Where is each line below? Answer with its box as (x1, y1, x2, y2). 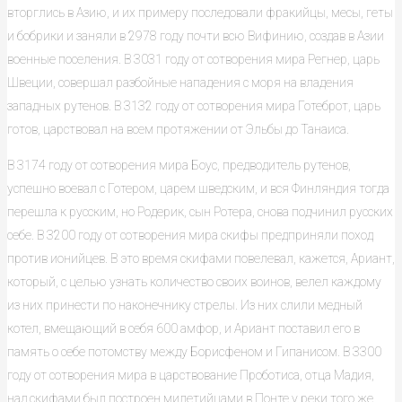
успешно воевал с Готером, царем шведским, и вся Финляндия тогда (7, 181, 389, 196)
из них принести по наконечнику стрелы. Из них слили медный (7, 298, 363, 312)
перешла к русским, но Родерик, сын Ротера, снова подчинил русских (7, 205, 393, 219)
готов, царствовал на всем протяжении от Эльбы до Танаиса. (7, 122, 349, 136)
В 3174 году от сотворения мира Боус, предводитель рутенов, (7, 158, 351, 172)
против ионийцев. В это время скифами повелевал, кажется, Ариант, (7, 251, 395, 266)
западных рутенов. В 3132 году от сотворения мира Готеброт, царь (7, 99, 380, 113)
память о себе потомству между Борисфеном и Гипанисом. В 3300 (7, 345, 381, 359)
